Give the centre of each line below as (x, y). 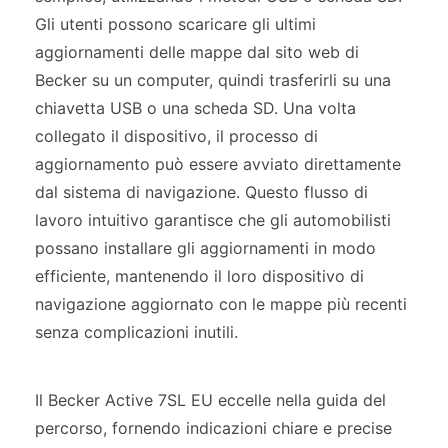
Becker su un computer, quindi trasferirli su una (213, 80)
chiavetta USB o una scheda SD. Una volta (195, 108)
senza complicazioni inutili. (136, 332)
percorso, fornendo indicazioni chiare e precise (213, 428)
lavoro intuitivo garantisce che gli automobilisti (213, 220)
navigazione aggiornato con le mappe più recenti (221, 304)
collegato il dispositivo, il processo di (176, 136)
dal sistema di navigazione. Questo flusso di (201, 192)
